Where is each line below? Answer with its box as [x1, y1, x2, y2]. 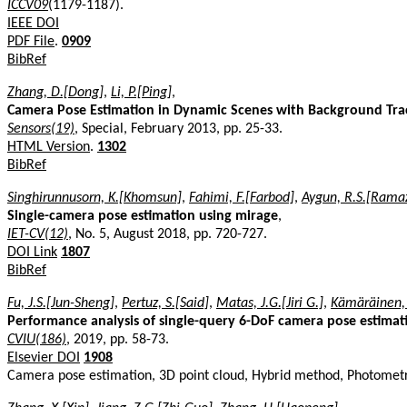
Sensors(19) [7, 121, 74, 136]
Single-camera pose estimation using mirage [7, 208, 278, 223]
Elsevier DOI [7, 350, 80, 365]
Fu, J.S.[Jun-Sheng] [7, 295, 114, 311]
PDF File [7, 34, 55, 49]
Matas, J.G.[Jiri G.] [216, 295, 323, 311]
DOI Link [7, 244, 57, 260]
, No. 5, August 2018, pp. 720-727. [68, 226, 267, 242]
